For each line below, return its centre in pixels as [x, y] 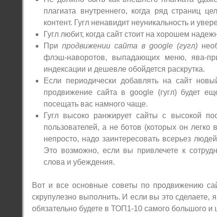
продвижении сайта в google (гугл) [130, 46]
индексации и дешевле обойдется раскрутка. [124, 69]
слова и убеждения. [79, 162]
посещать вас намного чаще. [96, 104]
